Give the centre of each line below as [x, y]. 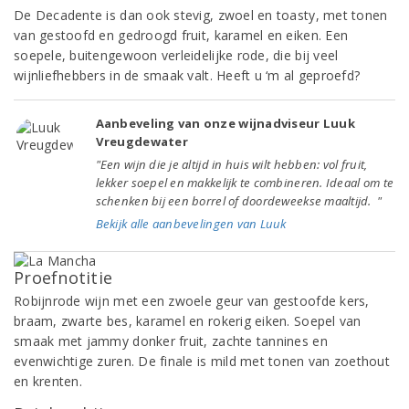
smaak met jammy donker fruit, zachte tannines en [171, 341]
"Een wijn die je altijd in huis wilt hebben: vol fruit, [231, 164]
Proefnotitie [63, 278]
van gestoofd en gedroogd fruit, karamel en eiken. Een [181, 35]
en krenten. [48, 381]
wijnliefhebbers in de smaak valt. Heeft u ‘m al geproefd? [187, 75]
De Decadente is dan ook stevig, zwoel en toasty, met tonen [201, 15]
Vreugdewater [142, 142]
